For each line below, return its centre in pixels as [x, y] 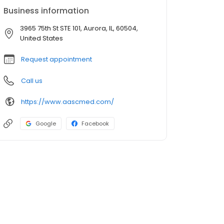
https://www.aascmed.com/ [67, 101]
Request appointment [56, 59]
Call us [32, 81]
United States [41, 38]
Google [46, 123]
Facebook [95, 123]
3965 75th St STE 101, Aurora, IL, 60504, [79, 28]
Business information [46, 11]
